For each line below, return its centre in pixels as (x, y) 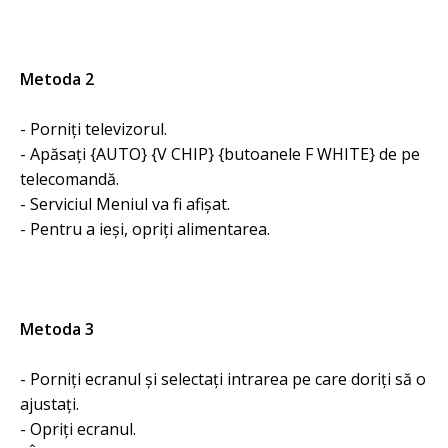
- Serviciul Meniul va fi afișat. (125, 204)
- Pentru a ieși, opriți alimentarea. (145, 229)
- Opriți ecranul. (78, 429)
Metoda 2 (57, 79)
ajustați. (49, 404)
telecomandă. (69, 179)
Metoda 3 (57, 329)
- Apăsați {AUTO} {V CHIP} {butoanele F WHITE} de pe (220, 154)
